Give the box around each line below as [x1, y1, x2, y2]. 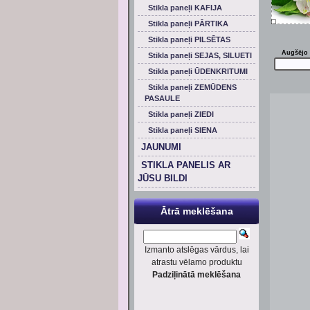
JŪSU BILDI [138, 173, 188, 183]
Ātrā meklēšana [160, 206, 233, 217]
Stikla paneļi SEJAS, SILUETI [148, 51, 252, 60]
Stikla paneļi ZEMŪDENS [148, 83, 237, 91]
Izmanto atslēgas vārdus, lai [144, 245, 249, 255]
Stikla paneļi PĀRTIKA [148, 19, 228, 28]
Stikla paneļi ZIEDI [148, 110, 214, 118]
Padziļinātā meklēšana [152, 270, 241, 280]
